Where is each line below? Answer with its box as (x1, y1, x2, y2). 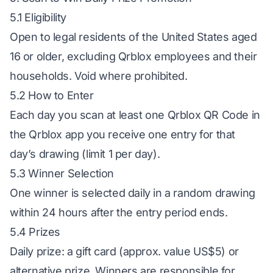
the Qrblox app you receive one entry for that (10, 128, 236, 141)
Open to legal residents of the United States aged (10, 30, 257, 43)
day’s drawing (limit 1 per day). (10, 147, 160, 160)
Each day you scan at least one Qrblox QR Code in (10, 108, 260, 121)
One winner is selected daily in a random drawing (10, 186, 255, 199)
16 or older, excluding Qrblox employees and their (10, 50, 257, 63)
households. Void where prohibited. (10, 69, 188, 82)
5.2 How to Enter (10, 89, 94, 102)
